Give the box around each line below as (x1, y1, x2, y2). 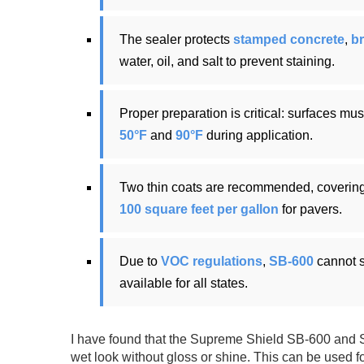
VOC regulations (161, 253, 262, 268)
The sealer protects (119, 32, 233, 46)
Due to (119, 253, 161, 268)
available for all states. (119, 275, 248, 290)
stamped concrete (233, 32, 344, 46)
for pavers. (279, 201, 342, 216)
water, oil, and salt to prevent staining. (119, 54, 335, 68)
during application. (203, 128, 313, 142)
